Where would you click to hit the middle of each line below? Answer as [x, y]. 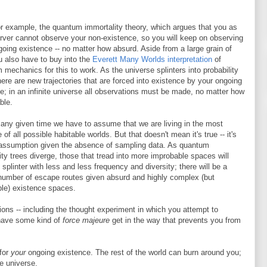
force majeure [86, 220]
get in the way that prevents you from [175, 220]
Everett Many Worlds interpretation [152, 59]
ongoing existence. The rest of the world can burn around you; [133, 252]
